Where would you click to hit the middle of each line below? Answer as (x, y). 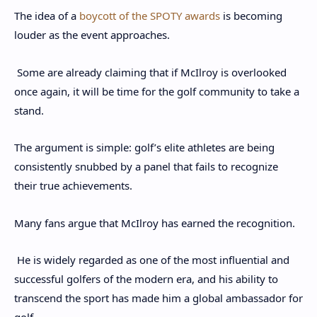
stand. (30, 110)
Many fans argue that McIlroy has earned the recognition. (155, 223)
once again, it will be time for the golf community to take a (157, 91)
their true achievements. (73, 186)
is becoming (251, 16)
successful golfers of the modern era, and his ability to (146, 279)
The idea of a (47, 16)
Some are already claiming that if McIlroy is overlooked (150, 72)
